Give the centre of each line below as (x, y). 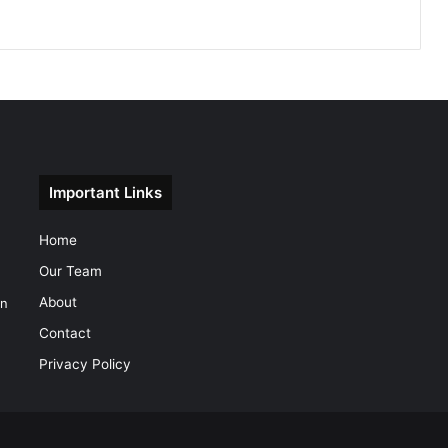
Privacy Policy (84, 363)
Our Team (70, 270)
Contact (64, 332)
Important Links (105, 192)
